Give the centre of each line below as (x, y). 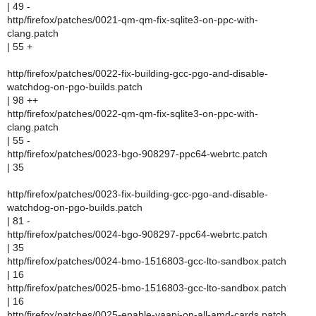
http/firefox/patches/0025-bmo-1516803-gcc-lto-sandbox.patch (147, 288)
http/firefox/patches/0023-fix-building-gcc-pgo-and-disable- (138, 194)
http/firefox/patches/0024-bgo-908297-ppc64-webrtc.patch (137, 234)
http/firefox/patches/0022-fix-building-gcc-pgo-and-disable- (138, 73)
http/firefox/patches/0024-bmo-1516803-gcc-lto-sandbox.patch (147, 261)
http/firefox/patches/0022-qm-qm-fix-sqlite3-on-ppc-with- (133, 114)
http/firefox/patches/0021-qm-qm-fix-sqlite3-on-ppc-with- (133, 20)
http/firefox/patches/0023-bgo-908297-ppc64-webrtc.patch (137, 154)
